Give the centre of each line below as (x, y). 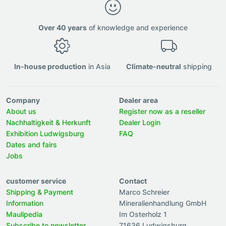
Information (25, 203)
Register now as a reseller (162, 111)
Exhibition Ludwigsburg (45, 134)
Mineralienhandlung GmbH (163, 203)
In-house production (50, 67)
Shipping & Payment (40, 192)
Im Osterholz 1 (143, 214)
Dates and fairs (32, 145)
